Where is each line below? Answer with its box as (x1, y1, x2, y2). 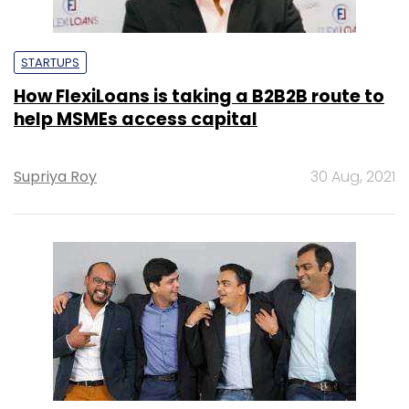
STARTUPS (21, 53, 79, 71)
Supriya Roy (14, 165, 97, 187)
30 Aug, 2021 (310, 165, 395, 187)
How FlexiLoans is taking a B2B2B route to (14, 83, 384, 109)
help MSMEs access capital (14, 106, 257, 131)
